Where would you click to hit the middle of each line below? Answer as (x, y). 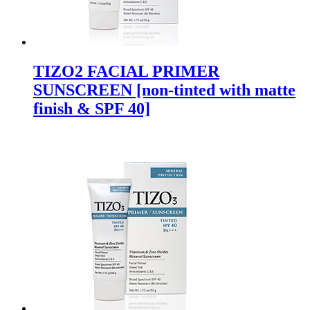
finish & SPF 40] (92, 108)
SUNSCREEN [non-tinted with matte (164, 90)
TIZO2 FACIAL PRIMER (126, 71)
